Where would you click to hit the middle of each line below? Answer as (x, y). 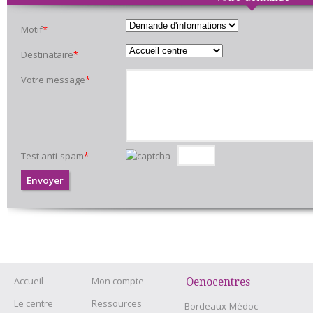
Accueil (29, 281)
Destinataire (47, 54)
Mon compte (118, 281)
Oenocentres (218, 282)
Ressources (117, 303)
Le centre (34, 303)
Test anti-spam (52, 156)
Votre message (53, 80)
